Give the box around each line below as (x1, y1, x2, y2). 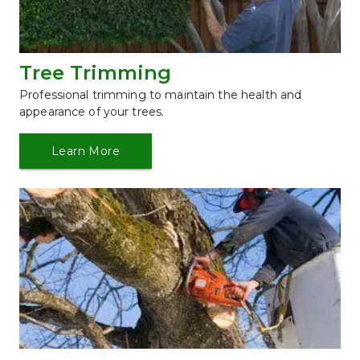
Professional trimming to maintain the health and (19, 87, 302, 102)
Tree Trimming (19, 60, 171, 84)
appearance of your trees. (19, 104, 165, 119)
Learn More (51, 143, 120, 158)
